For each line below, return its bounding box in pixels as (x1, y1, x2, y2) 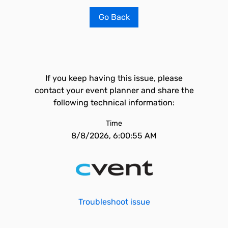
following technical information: (53, 98, 175, 107)
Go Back (98, 12, 130, 22)
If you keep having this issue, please (45, 73, 183, 83)
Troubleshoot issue (78, 197, 150, 207)
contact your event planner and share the (34, 85, 194, 95)
